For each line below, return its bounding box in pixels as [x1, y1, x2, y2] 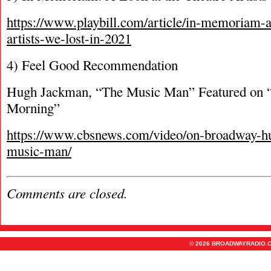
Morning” [7, 99, 60, 117]
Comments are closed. [7, 183, 128, 202]
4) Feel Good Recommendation [7, 56, 178, 74]
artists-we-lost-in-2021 [7, 29, 131, 47]
